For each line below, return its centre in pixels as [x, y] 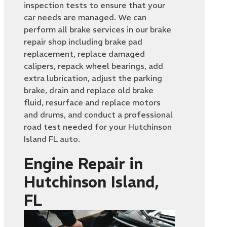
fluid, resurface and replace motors [92, 102]
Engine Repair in [84, 164]
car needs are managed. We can [85, 17]
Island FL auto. [52, 139]
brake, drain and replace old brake [89, 90]
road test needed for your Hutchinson [98, 127]
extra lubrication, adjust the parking [93, 78]
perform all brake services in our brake [98, 29]
